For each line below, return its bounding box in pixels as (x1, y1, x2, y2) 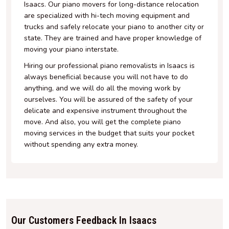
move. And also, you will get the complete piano (24, 117, 181, 127)
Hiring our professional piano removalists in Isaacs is (24, 60, 195, 71)
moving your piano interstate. (24, 44, 119, 54)
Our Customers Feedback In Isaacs (11, 214, 156, 226)
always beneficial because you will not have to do (24, 72, 188, 82)
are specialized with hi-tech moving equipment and (24, 10, 190, 20)
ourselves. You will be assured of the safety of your (24, 94, 193, 104)
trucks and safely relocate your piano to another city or (24, 21, 204, 32)
